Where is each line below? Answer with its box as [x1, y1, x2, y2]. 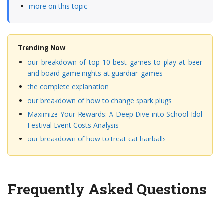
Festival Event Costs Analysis [27, 120, 119, 130]
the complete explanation [27, 82, 109, 91]
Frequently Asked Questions [7, 179, 207, 198]
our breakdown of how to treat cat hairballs [27, 134, 166, 143]
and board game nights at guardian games [27, 68, 163, 78]
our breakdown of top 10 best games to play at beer [27, 57, 202, 67]
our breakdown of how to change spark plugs [27, 96, 172, 105]
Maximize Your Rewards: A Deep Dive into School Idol [27, 110, 202, 119]
